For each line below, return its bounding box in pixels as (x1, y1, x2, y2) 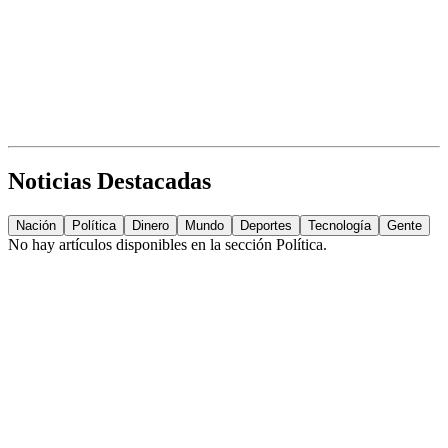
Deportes (240, 218, 292, 234)
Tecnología (308, 218, 371, 234)
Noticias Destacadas (8, 168, 211, 195)
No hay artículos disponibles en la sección (8, 236, 276, 254)
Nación (16, 218, 56, 234)
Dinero (132, 218, 169, 234)
